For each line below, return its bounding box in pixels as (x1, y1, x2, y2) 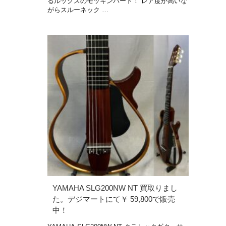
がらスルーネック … (47, 6, 108, 14)
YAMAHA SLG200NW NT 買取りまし (52, 183, 178, 192)
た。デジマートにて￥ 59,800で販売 (52, 194, 175, 203)
